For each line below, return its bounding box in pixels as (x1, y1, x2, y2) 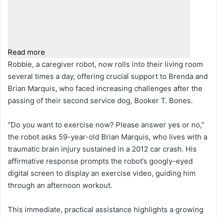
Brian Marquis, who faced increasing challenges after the (8, 83, 202, 93)
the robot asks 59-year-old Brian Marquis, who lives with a (8, 132, 207, 141)
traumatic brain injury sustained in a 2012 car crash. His (8, 144, 197, 154)
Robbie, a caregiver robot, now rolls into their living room (8, 59, 203, 69)
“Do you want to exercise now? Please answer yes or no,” (8, 120, 204, 129)
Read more (8, 47, 45, 57)
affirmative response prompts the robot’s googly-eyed (8, 156, 193, 166)
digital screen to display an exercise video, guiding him (8, 168, 196, 178)
